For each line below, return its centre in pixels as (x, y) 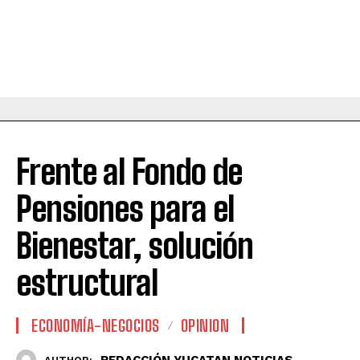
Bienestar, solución (135, 246)
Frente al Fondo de (129, 172)
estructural (87, 283)
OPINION (205, 326)
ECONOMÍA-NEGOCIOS (96, 326)
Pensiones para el (125, 209)
